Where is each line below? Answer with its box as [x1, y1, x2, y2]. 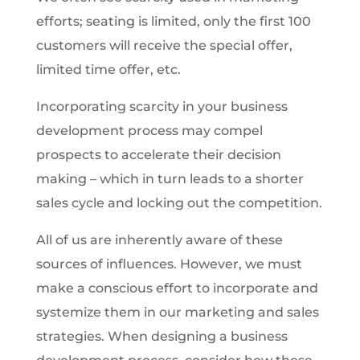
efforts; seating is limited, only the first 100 [35, 14, 311, 29]
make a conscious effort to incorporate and [35, 280, 318, 296]
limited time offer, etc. [35, 62, 181, 77]
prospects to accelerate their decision [35, 147, 281, 162]
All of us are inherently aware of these [35, 232, 283, 247]
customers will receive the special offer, [35, 38, 292, 53]
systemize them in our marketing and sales [35, 305, 319, 320]
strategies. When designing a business [35, 329, 288, 344]
